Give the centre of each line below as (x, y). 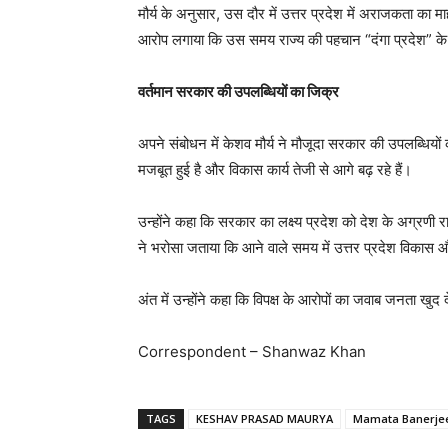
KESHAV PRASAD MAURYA (264, 419)
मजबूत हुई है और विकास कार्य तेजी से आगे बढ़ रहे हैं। (275, 170)
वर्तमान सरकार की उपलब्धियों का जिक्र (238, 92)
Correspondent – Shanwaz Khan (252, 352)
